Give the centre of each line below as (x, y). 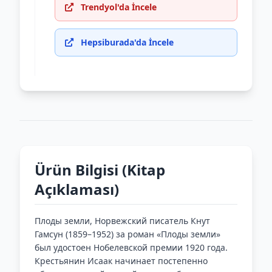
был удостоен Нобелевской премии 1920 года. (131, 247)
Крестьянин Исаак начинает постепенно (121, 261)
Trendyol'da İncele (119, 7)
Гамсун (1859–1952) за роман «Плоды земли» (127, 234)
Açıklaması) (77, 189)
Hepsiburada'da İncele (127, 42)
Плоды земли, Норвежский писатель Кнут (122, 221)
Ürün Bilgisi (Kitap (100, 170)
